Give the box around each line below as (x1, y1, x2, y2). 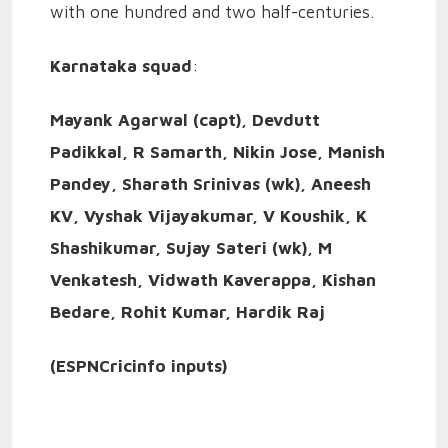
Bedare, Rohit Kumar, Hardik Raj (50, 302, 325, 323)
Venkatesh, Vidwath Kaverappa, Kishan (50, 270, 376, 291)
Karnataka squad (50, 56, 192, 77)
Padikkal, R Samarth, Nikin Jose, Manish (50, 142, 385, 163)
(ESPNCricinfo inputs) (50, 356, 227, 377)
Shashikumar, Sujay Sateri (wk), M (50, 238, 332, 259)
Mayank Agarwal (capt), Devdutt (50, 110, 320, 131)
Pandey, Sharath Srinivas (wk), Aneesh (50, 174, 371, 195)
